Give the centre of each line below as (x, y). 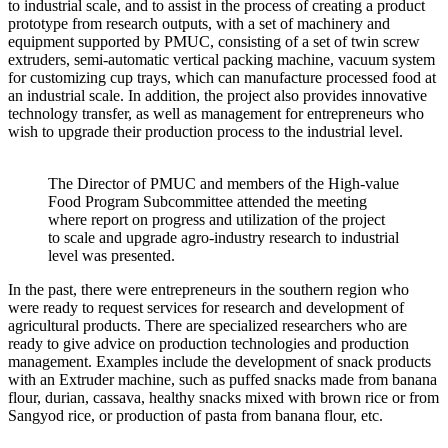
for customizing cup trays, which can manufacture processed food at (222, 77)
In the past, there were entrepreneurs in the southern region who (208, 289)
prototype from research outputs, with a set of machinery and (199, 23)
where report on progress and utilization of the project (216, 219)
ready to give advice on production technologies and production (208, 343)
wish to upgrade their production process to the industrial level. (205, 131)
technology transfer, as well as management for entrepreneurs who (216, 113)
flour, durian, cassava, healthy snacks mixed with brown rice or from (223, 397)
